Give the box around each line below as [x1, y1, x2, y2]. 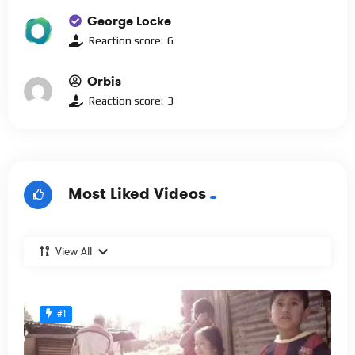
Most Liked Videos [68, 183, 206, 205]
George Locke [87, 12, 171, 29]
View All [55, 243, 92, 259]
